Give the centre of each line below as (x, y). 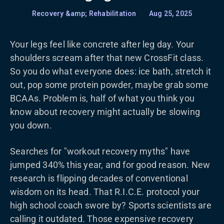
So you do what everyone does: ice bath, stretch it (111, 71)
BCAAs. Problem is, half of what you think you (102, 98)
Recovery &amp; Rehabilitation (84, 13)
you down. (31, 125)
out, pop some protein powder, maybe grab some (109, 85)
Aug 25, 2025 (170, 13)
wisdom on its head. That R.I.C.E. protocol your (105, 192)
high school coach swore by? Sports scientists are (111, 205)
